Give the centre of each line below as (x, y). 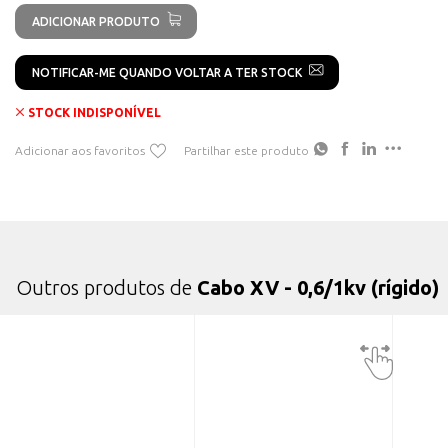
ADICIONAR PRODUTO (95, 21)
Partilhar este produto (246, 150)
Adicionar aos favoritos (80, 150)
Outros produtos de (106, 287)
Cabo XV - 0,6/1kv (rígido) (318, 287)
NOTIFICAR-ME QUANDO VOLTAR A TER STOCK (166, 72)
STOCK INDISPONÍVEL (95, 113)
